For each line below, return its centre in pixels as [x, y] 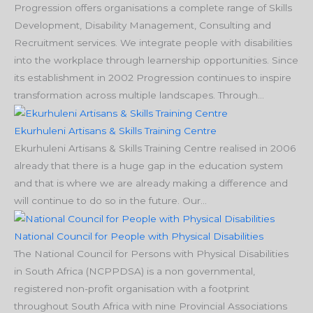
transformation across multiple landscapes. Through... [139, 95]
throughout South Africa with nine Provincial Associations [151, 306]
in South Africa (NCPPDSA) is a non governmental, [134, 271]
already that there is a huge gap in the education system [148, 166]
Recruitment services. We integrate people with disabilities [153, 43]
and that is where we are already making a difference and [151, 183]
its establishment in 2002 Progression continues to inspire [153, 78]
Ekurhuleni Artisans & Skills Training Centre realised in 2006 [155, 148]
